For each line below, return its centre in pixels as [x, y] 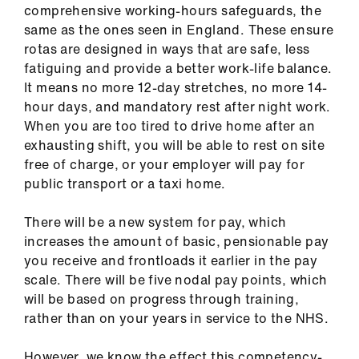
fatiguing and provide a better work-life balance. [178, 69]
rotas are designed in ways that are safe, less [167, 49]
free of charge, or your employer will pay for [164, 165]
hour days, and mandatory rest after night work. [177, 107]
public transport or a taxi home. [125, 184]
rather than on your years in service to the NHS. [177, 319]
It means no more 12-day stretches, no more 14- [176, 88]
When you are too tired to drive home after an [169, 126]
